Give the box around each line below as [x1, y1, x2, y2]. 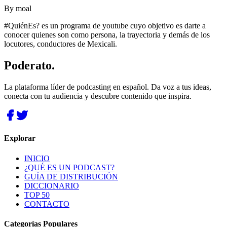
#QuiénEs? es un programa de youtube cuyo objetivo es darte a [4, 21, 206, 30]
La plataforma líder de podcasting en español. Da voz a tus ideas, [4, 83, 211, 92]
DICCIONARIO [24, 181, 79, 190]
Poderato [4, 59, 52, 72]
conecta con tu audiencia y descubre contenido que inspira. [4, 92, 192, 101]
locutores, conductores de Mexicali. [4, 40, 117, 49]
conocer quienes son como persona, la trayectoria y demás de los [4, 30, 210, 40]
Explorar [4, 134, 35, 143]
